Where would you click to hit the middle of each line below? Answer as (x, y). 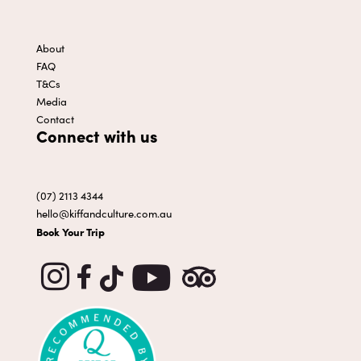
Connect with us (97, 136)
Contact (55, 119)
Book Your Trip (70, 232)
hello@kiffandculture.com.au (104, 214)
